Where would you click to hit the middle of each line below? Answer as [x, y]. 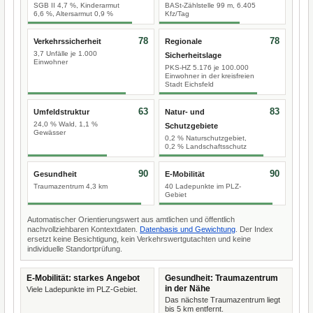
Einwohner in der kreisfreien [210, 76]
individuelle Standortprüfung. [75, 249]
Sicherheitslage [193, 55]
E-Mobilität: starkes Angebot [83, 278]
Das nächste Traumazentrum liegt [223, 300]
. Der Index [254, 229]
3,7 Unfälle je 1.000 [65, 53]
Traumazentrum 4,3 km [71, 186]
